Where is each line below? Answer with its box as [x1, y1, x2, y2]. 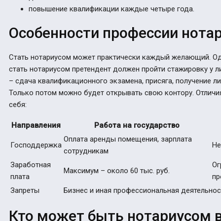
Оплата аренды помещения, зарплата [64, 135, 192, 144]
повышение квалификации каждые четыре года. [29, 4, 194, 14]
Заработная [10, 160, 51, 170]
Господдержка [10, 141, 62, 150]
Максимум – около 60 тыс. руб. [64, 166, 170, 176]
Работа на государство [94, 121, 180, 130]
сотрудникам [64, 147, 109, 156]
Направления [11, 121, 61, 130]
